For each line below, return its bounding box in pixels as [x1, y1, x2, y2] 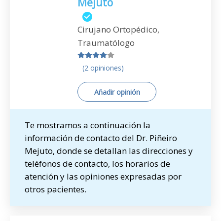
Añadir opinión [94, 87, 140, 97]
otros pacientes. [25, 184, 86, 195]
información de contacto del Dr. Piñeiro [25, 132, 177, 144]
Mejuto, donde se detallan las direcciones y [25, 145, 193, 156]
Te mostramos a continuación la [25, 119, 150, 131]
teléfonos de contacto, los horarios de [25, 158, 170, 169]
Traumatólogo [77, 37, 135, 48]
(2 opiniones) [82, 63, 124, 73]
